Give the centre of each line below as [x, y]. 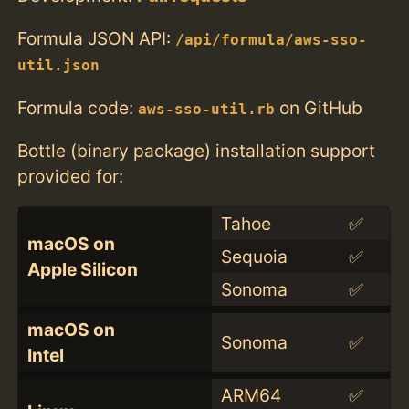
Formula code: [78, 107]
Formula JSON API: [97, 39]
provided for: [71, 176]
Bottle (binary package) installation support [197, 150]
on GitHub [319, 107]
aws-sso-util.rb [207, 109]
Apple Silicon [82, 269]
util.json [59, 66]
